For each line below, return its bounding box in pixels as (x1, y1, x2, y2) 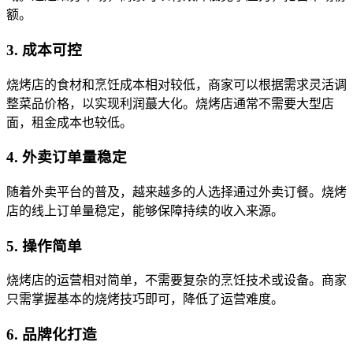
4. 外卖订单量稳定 (6, 149, 127, 166)
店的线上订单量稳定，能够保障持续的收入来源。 (6, 204, 284, 217)
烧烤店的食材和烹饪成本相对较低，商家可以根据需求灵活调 (6, 77, 347, 91)
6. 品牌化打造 (6, 326, 97, 344)
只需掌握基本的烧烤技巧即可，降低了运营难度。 (6, 292, 284, 307)
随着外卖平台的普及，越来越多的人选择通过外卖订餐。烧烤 (6, 185, 347, 199)
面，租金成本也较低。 (6, 115, 132, 129)
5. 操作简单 (6, 237, 82, 255)
